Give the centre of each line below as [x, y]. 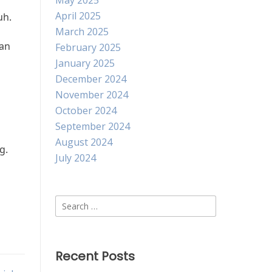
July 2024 [76, 158]
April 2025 [78, 16]
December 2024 [91, 79]
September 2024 [93, 126]
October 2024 [86, 110]
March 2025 [82, 32]
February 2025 [88, 47]
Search [70, 202]
